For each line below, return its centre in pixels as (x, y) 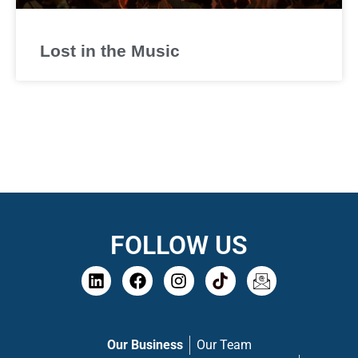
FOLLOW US (179, 245)
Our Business (145, 345)
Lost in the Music (110, 50)
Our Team (224, 345)
